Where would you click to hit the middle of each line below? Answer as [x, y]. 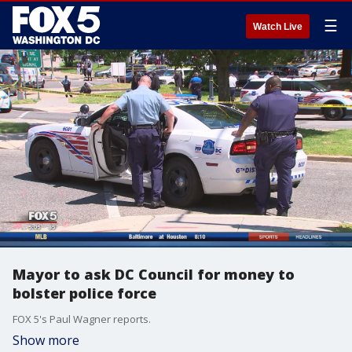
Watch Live [278, 27]
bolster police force [84, 293]
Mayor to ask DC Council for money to [154, 274]
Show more [46, 340]
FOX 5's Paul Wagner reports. [82, 319]
